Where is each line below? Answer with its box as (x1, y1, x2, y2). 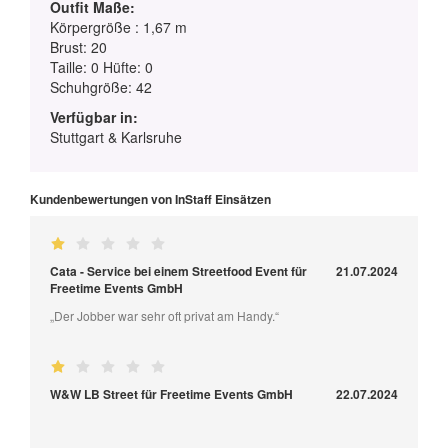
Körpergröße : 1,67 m (50, 17, 187, 38)
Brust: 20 (50, 37, 107, 58)
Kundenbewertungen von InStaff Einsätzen (30, 190, 271, 209)
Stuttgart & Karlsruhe (50, 127, 182, 148)
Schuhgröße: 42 (50, 77, 152, 98)
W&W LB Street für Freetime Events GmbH (50, 385, 293, 404)
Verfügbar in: (50, 107, 138, 128)
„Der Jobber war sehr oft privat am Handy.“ (50, 307, 279, 325)
